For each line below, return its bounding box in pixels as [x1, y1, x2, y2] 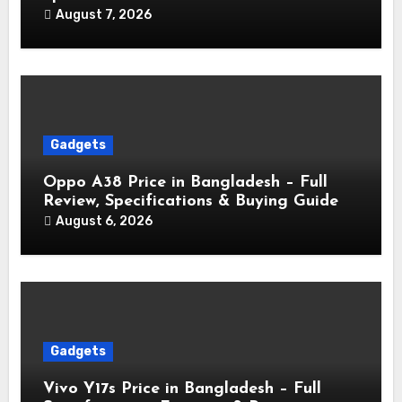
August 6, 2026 [55, 214, 153, 230]
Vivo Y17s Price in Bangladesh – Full [42, 380, 321, 398]
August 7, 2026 [55, 7, 152, 23]
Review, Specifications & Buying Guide [42, 193, 338, 211]
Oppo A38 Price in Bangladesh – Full [42, 174, 328, 192]
